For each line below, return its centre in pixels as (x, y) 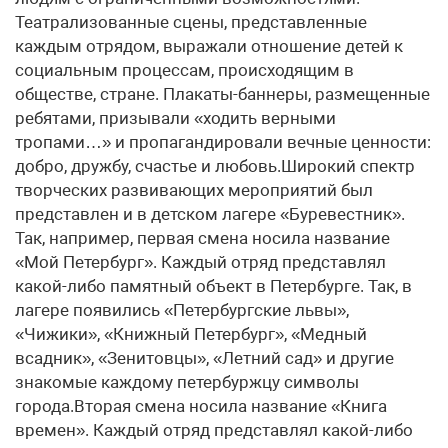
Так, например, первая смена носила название (202, 238)
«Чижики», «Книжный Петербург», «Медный (191, 334)
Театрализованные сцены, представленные (191, 22)
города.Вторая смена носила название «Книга (201, 406)
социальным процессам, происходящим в (184, 70)
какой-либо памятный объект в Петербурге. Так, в (213, 286)
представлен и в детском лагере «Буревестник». (210, 214)
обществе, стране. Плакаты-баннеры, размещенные (222, 94)
